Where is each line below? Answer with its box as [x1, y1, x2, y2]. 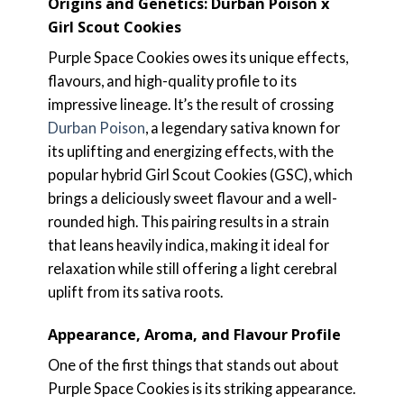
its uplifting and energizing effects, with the [47, 142, 334, 161]
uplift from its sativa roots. [47, 283, 223, 301]
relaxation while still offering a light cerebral [47, 260, 337, 278]
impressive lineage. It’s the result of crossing [47, 96, 334, 114]
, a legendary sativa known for [144, 119, 340, 137]
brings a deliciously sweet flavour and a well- [47, 189, 337, 207]
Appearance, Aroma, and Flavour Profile [47, 325, 341, 345]
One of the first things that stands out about [47, 356, 339, 374]
